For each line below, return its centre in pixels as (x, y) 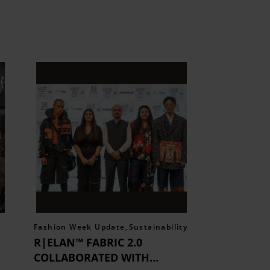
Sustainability (158, 227)
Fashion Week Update (80, 227)
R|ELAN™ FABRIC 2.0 (88, 243)
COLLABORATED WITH (92, 258)
